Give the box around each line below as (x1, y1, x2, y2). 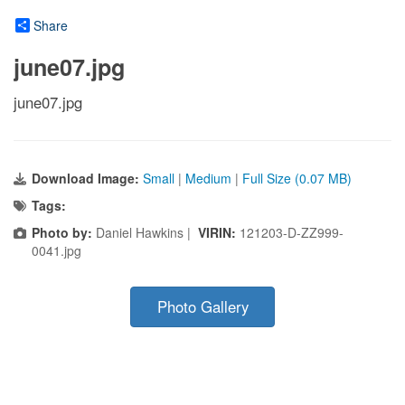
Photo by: (32, 223, 92, 242)
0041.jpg (32, 241, 81, 260)
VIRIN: (198, 223, 240, 242)
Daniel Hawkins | (92, 223, 198, 242)
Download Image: (32, 169, 143, 188)
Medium (185, 169, 231, 188)
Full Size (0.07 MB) (242, 169, 352, 188)
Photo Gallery (156, 296, 249, 318)
